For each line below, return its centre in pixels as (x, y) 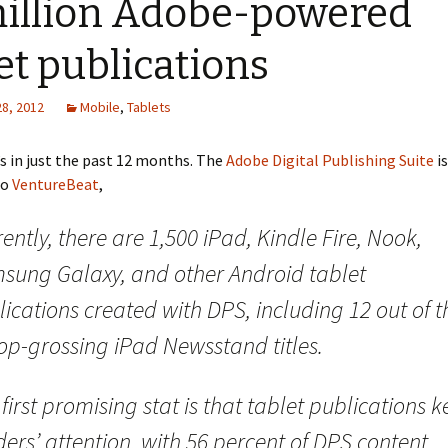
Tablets (149, 107)
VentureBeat (55, 184)
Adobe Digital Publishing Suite (330, 160)
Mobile (100, 107)
